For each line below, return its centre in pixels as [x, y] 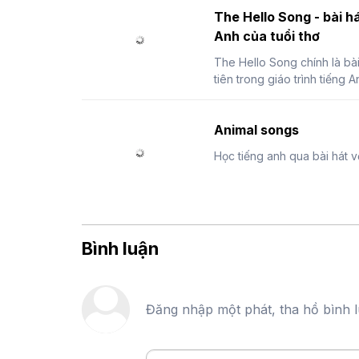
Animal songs [256, 130]
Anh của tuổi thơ [267, 36]
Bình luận [120, 249]
